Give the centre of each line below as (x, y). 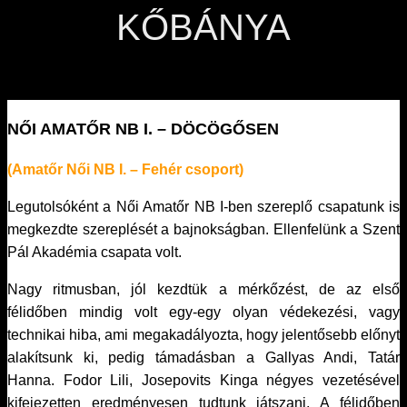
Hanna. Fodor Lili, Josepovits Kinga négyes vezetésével (203, 380)
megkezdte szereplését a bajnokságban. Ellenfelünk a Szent (203, 229)
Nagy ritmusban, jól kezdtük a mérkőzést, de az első (203, 289)
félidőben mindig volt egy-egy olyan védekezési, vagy (203, 312)
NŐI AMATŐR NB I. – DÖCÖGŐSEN (143, 129)
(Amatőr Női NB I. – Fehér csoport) (125, 169)
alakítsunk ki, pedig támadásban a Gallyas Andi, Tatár (203, 357)
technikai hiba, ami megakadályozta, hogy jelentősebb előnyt (203, 335)
